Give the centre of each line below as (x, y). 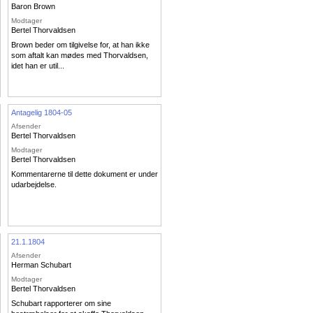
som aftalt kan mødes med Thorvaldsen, (80, 56)
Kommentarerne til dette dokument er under (85, 174)
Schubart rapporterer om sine (61, 304)
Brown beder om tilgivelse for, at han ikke (80, 45)
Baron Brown (33, 7)
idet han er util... (38, 66)
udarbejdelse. (34, 185)
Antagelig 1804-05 (42, 112)
